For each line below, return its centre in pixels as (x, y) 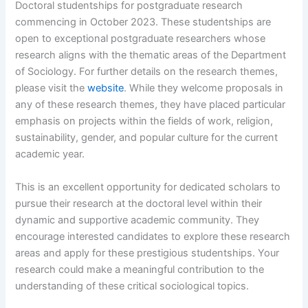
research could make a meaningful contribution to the (140, 269)
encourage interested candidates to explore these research (153, 236)
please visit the (52, 88)
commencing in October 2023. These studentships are (143, 22)
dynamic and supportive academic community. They (137, 220)
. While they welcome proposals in (204, 88)
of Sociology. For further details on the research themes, (147, 72)
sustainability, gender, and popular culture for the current (147, 138)
